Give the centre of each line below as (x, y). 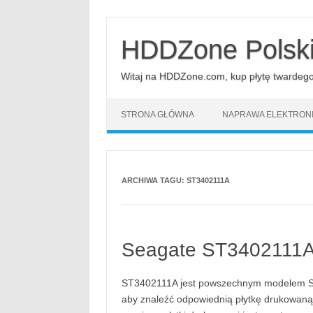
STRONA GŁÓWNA (158, 115)
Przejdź (122, 21)
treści (117, 41)
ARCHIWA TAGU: (154, 180)
